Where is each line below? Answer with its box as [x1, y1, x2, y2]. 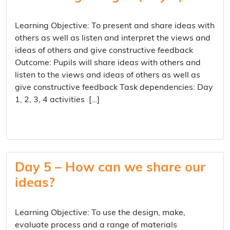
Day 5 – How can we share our [15, 162, 205, 175]
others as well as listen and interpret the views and [15, 34, 210, 43]
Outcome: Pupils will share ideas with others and [15, 59, 201, 67]
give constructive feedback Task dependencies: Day [15, 84, 213, 92]
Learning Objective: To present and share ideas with [15, 22, 215, 30]
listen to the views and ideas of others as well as [15, 71, 200, 80]
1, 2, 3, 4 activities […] [15, 96, 100, 104]
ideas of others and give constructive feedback [15, 47, 193, 55]
